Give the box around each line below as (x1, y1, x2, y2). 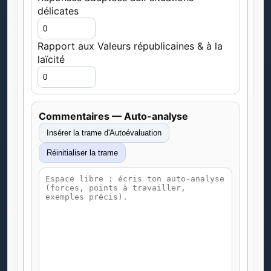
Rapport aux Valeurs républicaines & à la (38, 40, 223, 52)
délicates (38, 5, 79, 17)
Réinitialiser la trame (90, 148, 118, 157)
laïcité (38, 53, 65, 65)
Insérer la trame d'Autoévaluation (104, 128, 162, 137)
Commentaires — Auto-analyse (39, 110, 188, 122)
